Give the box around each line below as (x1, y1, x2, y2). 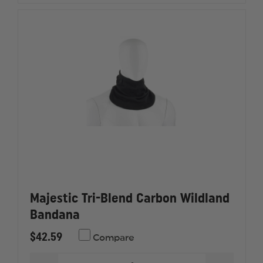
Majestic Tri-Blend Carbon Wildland (29, 191, 230, 205)
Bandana (29, 208, 80, 221)
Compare (90, 233, 135, 242)
